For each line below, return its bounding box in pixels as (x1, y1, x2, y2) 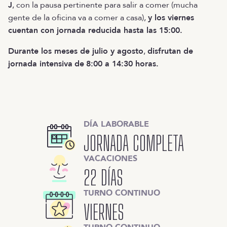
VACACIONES (84, 153, 137, 165)
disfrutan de (147, 46, 193, 57)
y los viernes (148, 12, 194, 24)
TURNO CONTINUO (84, 187, 160, 199)
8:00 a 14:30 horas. (86, 58, 159, 70)
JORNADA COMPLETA (84, 131, 184, 156)
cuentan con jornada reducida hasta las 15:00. (8, 25, 182, 36)
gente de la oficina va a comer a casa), (8, 12, 148, 24)
